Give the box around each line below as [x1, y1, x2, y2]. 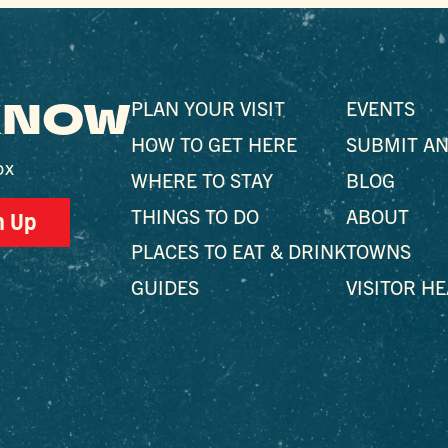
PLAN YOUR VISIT [130, 95, 285, 121]
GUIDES [130, 274, 199, 300]
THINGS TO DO [130, 202, 259, 228]
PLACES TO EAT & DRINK [130, 238, 346, 264]
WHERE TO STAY [130, 166, 273, 192]
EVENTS [345, 95, 415, 121]
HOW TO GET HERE [130, 130, 297, 156]
